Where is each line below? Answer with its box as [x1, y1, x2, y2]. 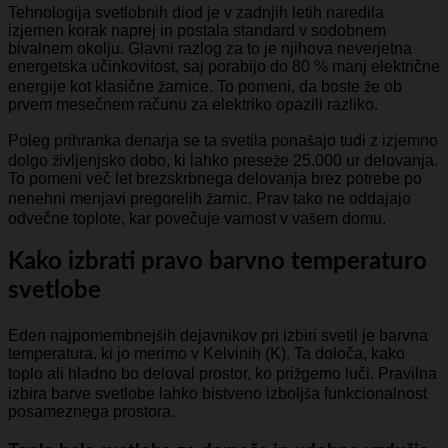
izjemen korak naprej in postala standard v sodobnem [8, 21, 386, 39]
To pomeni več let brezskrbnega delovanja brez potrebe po [8, 169, 422, 187]
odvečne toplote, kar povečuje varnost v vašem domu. [8, 209, 386, 227]
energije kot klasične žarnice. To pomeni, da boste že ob [8, 77, 402, 95]
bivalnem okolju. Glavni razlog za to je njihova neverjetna [8, 39, 412, 57]
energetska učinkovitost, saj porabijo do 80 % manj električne [8, 57, 440, 75]
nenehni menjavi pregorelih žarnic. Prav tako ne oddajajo [8, 189, 411, 207]
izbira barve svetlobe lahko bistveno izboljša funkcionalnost [8, 385, 427, 403]
